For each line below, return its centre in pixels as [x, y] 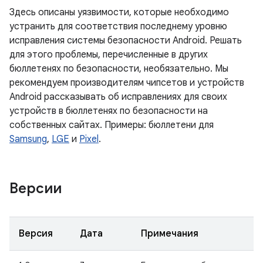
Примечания [170, 234]
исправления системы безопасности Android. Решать [126, 41]
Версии [36, 188]
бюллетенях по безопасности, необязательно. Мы [119, 69]
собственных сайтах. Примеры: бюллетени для [112, 125]
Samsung [28, 139]
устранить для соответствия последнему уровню [118, 26]
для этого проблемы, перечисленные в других [109, 55]
